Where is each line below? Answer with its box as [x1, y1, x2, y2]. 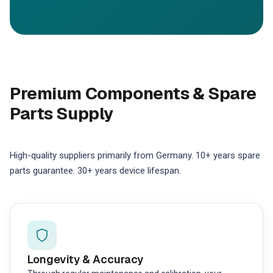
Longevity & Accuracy [27, 252, 143, 266]
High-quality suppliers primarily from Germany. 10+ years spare [10, 150, 260, 161]
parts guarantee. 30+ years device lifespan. [10, 165, 181, 176]
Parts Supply [10, 102, 113, 124]
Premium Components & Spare [10, 82, 257, 104]
